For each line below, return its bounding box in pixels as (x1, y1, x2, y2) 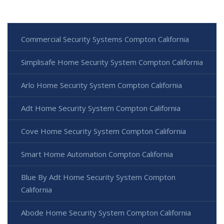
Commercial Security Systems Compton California (21, 34, 189, 44)
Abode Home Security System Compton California (21, 207, 191, 218)
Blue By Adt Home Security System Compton (21, 172, 175, 182)
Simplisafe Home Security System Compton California (21, 57, 203, 67)
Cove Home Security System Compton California (21, 126, 186, 136)
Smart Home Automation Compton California (21, 149, 173, 159)
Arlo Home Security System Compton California (21, 80, 182, 90)
